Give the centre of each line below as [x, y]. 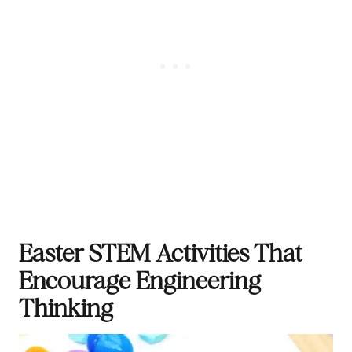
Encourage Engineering [140, 280]
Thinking [66, 307]
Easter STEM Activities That [161, 252]
